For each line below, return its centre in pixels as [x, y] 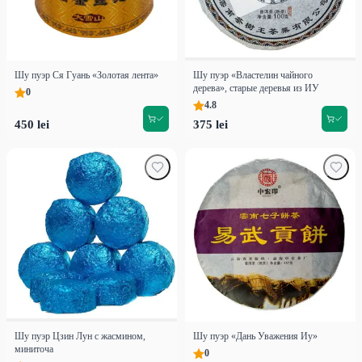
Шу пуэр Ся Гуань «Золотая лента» [86, 76]
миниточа [34, 349]
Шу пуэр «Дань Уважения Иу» [255, 337]
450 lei [32, 125]
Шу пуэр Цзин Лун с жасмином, [80, 337]
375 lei [210, 125]
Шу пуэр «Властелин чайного [253, 76]
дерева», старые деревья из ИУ [256, 88]
